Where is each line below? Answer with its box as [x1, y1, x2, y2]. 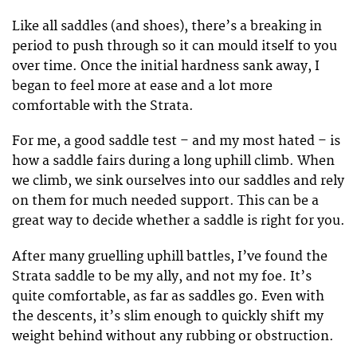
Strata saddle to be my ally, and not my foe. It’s [12, 268, 312, 284]
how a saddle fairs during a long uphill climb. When [12, 153, 335, 170]
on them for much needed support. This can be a [12, 193, 319, 210]
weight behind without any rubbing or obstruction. [12, 328, 334, 344]
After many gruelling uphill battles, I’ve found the [12, 248, 328, 265]
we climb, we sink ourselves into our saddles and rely [12, 173, 344, 190]
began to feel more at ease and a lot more [12, 78, 273, 95]
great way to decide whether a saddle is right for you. [12, 213, 345, 229]
